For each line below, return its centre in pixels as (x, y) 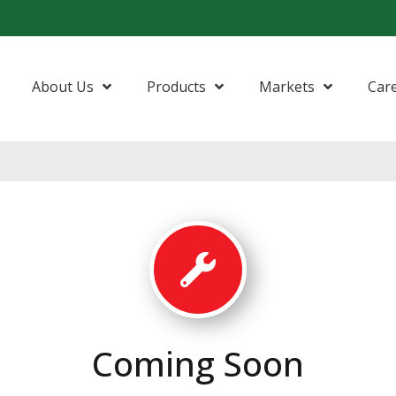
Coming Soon (198, 363)
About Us (63, 86)
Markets (287, 86)
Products (176, 86)
